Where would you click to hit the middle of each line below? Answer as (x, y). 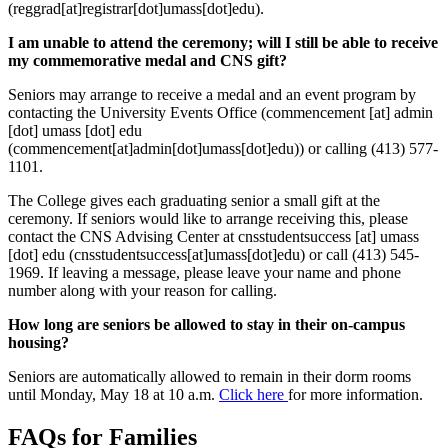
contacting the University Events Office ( (137, 113)
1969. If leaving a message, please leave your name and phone (204, 273)
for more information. (355, 395)
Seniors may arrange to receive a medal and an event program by (212, 95)
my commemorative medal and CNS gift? (151, 61)
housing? (40, 343)
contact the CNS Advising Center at (123, 237)
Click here (253, 395)
